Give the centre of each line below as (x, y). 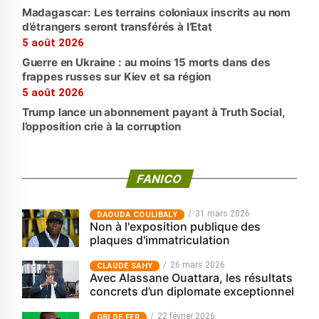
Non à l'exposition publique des (175, 226)
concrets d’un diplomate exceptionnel (192, 291)
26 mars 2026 (198, 265)
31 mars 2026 (222, 213)
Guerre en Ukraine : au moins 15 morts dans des (146, 62)
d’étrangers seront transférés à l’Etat (117, 26)
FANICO (159, 178)
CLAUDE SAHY (125, 266)
